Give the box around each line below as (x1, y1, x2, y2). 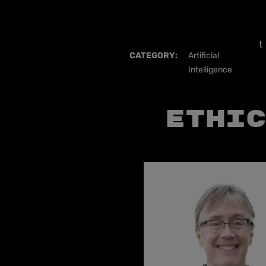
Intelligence (188, 65, 232, 75)
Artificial (188, 50, 219, 61)
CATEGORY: (129, 50, 178, 61)
